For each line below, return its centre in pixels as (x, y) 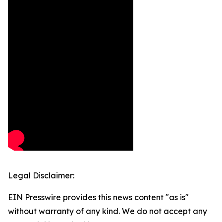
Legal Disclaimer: (41, 175)
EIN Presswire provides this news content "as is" (98, 197)
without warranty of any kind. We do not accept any (108, 211)
